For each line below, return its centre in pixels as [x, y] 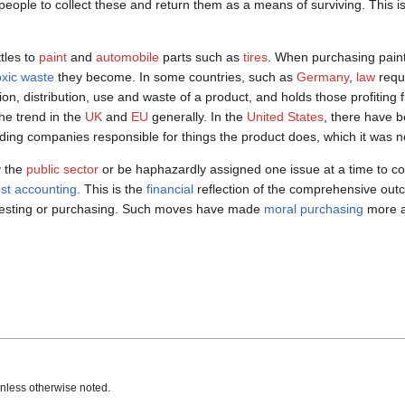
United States [285, 117]
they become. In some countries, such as [175, 77]
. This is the [112, 189]
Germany [323, 77]
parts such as [201, 57]
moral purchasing [314, 209]
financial [170, 189]
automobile [127, 57]
